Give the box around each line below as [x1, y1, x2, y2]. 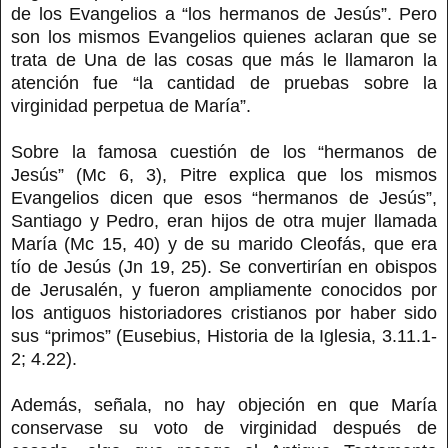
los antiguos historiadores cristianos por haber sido [11, 302, 437, 323]
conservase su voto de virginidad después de [11, 417, 437, 438]
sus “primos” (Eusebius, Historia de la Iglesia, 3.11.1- [11, 325, 437, 346]
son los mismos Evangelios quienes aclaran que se [11, 26, 437, 47]
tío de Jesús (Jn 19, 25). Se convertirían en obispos [11, 256, 437, 277]
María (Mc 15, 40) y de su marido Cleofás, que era [11, 233, 437, 254]
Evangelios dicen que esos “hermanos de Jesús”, [11, 187, 437, 208]
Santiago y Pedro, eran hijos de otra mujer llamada [11, 210, 437, 231]
